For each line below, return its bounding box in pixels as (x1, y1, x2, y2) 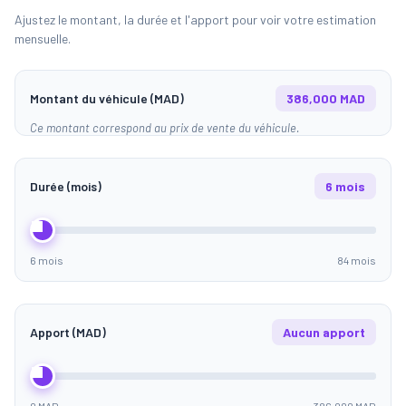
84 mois (337, 254, 376, 267)
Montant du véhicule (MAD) (30, 91, 184, 107)
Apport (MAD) (30, 324, 106, 341)
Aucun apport (283, 324, 365, 341)
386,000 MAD (286, 91, 365, 107)
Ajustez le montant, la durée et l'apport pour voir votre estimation (14, 12, 376, 28)
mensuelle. (14, 31, 71, 47)
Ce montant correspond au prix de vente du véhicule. (30, 121, 300, 136)
